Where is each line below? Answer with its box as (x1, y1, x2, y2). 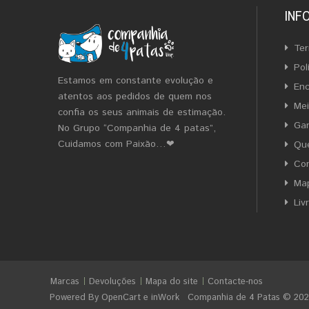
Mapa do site (146, 275, 198, 288)
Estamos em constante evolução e (58, 74, 213, 88)
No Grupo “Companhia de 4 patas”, (58, 121, 216, 135)
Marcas (50, 275, 79, 288)
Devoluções (89, 275, 136, 288)
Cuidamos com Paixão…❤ (58, 137, 175, 151)
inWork (151, 291, 179, 304)
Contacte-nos (208, 275, 263, 288)
